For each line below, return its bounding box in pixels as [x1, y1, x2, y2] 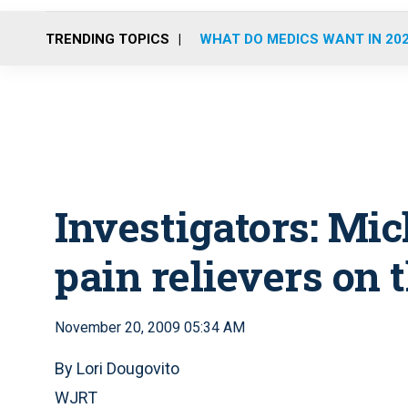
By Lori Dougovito [55, 359, 179, 378]
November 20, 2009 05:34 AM [55, 319, 245, 336]
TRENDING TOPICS [46, 30, 169, 47]
